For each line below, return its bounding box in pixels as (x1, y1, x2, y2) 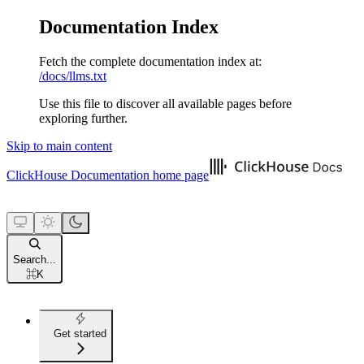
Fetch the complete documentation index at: (39, 54, 262, 68)
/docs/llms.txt (39, 68, 106, 83)
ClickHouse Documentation (6, 167, 149, 182)
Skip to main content (6, 138, 112, 153)
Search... (13, 253, 56, 266)
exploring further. (39, 110, 128, 125)
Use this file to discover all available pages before (39, 96, 292, 110)
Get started (54, 327, 106, 340)
